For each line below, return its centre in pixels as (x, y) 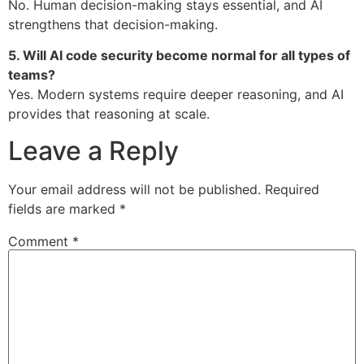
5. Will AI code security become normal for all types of (179, 56)
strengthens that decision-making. (113, 24)
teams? (32, 75)
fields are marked (64, 208)
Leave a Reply (93, 150)
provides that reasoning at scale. (109, 114)
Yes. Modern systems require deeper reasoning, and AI (176, 95)
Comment (40, 241)
